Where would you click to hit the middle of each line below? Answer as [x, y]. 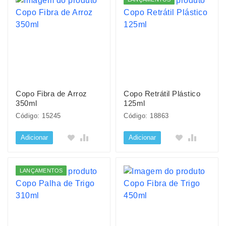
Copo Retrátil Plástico [162, 94]
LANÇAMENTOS [41, 171]
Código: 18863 [146, 116]
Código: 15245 [38, 116]
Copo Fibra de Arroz [51, 94]
